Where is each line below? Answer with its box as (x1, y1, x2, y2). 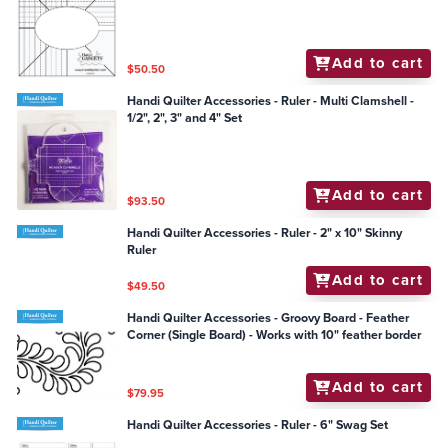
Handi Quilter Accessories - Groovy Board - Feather (127, 308, 410, 327)
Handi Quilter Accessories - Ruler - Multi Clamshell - (127, 91, 415, 110)
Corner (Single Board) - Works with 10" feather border (127, 325, 422, 344)
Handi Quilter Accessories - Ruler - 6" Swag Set (127, 415, 389, 434)
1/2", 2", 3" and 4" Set (127, 108, 243, 127)
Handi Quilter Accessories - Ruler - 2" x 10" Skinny (127, 224, 366, 243)
